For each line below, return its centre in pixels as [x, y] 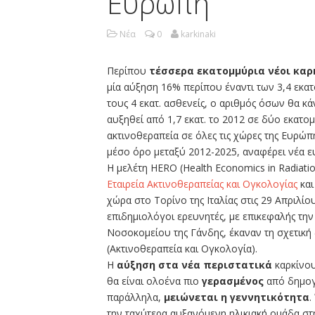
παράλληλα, [135, 297]
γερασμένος [233, 281]
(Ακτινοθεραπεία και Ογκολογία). [182, 249]
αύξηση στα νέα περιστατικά [196, 265]
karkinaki [198, 34]
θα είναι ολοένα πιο [154, 281]
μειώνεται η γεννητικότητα [237, 297]
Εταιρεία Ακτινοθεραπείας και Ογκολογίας [204, 184]
